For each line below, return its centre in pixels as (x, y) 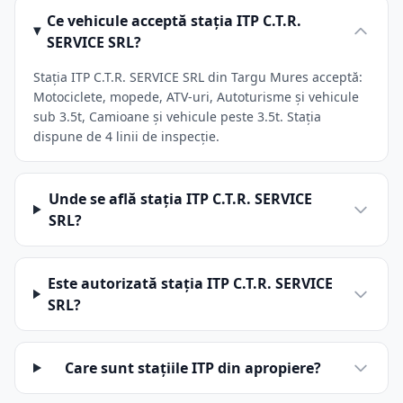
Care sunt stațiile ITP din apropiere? (193, 368)
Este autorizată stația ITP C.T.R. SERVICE (190, 283)
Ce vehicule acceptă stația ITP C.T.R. (175, 21)
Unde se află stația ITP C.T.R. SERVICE (180, 199)
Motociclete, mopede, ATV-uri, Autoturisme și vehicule (196, 97)
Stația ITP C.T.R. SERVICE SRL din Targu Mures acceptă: (198, 77)
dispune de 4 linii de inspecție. (126, 136)
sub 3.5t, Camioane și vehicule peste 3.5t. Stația (177, 116)
